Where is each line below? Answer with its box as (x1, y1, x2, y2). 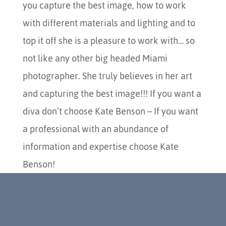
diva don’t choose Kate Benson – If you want (22, 102, 198, 120)
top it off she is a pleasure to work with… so (22, 32, 195, 49)
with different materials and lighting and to (22, 14, 195, 32)
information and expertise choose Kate (22, 138, 179, 155)
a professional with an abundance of (22, 120, 168, 138)
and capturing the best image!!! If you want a (22, 85, 201, 102)
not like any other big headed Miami (22, 49, 167, 67)
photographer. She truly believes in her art (22, 67, 192, 85)
